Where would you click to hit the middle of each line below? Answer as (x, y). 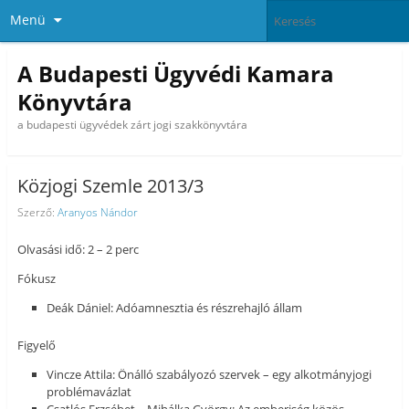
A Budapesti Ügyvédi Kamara (175, 73)
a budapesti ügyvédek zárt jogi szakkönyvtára (132, 124)
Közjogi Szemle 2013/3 (110, 186)
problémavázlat (89, 391)
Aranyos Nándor (97, 212)
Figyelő (36, 345)
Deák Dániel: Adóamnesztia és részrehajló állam (175, 308)
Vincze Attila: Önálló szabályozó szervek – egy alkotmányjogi (210, 374)
